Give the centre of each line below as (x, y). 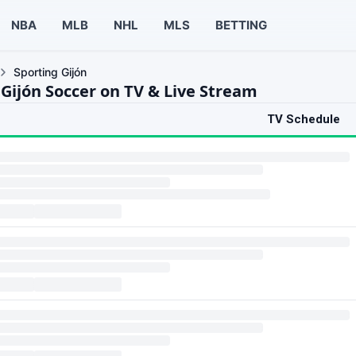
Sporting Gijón (50, 72)
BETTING (241, 25)
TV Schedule (304, 119)
